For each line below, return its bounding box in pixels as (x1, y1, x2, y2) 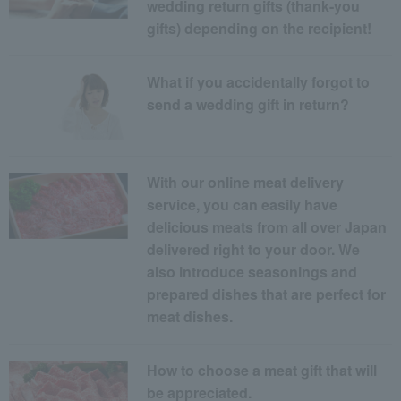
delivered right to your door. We (147, 238, 361, 260)
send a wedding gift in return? (147, 94, 350, 115)
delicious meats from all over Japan (147, 216, 388, 237)
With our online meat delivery (147, 171, 345, 192)
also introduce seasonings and (147, 260, 358, 282)
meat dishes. (147, 305, 234, 327)
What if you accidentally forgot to (147, 72, 371, 93)
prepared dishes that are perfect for (147, 283, 387, 304)
